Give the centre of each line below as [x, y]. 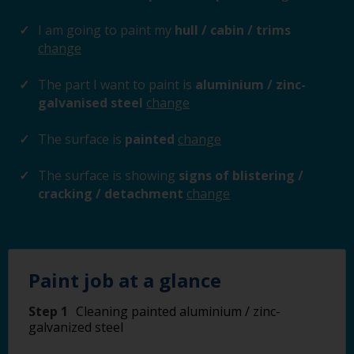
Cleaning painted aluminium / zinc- [178, 311]
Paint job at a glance [125, 280]
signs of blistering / [239, 175]
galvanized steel [76, 327]
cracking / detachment [112, 194]
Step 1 [48, 311]
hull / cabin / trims [231, 30]
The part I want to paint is [115, 85]
